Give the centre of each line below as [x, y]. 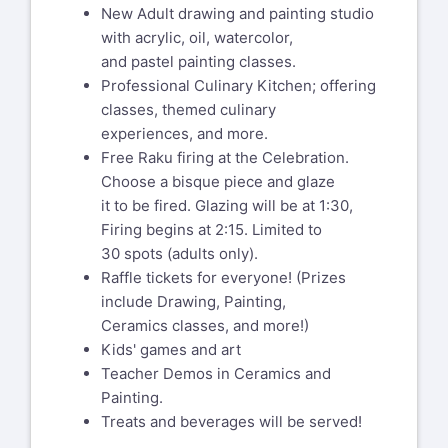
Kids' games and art [171, 349]
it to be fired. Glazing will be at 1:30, [227, 205]
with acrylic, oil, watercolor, [197, 37]
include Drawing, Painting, [193, 301]
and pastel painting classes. [198, 61]
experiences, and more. [184, 133]
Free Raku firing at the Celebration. [225, 157]
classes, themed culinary [188, 109]
